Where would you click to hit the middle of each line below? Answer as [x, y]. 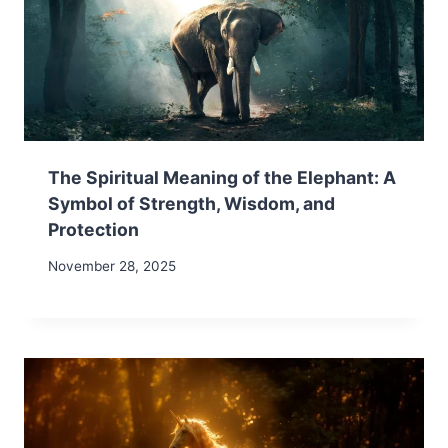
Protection [93, 229]
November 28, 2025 [112, 266]
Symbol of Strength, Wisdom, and [191, 203]
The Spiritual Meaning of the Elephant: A [222, 177]
